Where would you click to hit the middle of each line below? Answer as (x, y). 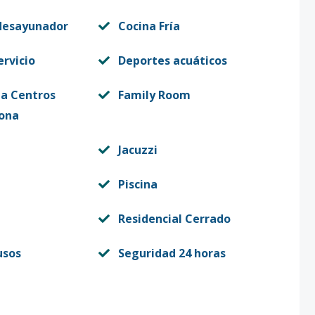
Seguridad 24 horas (172, 253)
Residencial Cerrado (174, 219)
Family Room (154, 95)
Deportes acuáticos (172, 60)
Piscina (137, 184)
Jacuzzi (137, 150)
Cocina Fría (149, 26)
